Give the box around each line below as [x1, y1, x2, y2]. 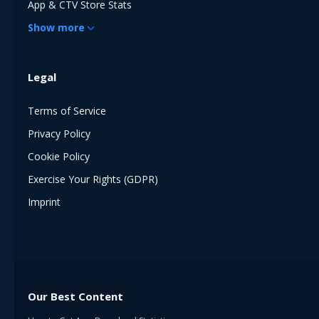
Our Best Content [28, 288, 123, 303]
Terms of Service [28, 103, 106, 117]
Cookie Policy [28, 149, 90, 163]
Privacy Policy [28, 126, 90, 140]
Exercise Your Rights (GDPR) [28, 172, 158, 186]
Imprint [28, 194, 61, 209]
